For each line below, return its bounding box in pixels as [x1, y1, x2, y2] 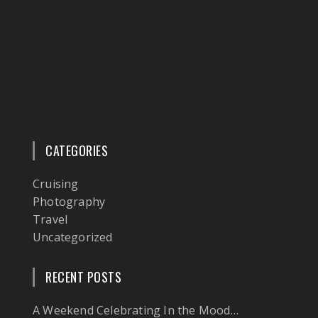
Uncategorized [33, 229, 113, 245]
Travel [33, 212, 68, 227]
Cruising [33, 176, 79, 192]
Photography [33, 194, 106, 209]
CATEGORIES [45, 141, 108, 160]
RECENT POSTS [45, 268, 121, 286]
